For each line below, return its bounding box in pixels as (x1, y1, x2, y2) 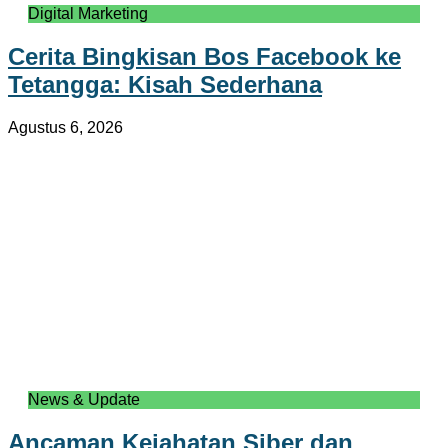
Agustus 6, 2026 (8, 119, 123, 137)
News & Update (28, 391, 140, 409)
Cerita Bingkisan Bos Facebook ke (8, 43, 401, 71)
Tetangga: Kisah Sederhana (8, 71, 322, 99)
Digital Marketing (28, 5, 148, 23)
